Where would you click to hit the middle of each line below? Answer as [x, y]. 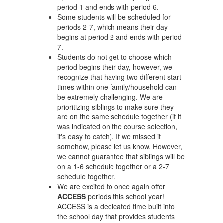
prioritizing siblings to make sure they [115, 107]
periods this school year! [125, 196]
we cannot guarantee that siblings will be [121, 156]
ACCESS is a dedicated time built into [116, 206]
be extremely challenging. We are [110, 97]
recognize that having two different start [119, 77]
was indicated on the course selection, [117, 126]
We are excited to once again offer [111, 186]
